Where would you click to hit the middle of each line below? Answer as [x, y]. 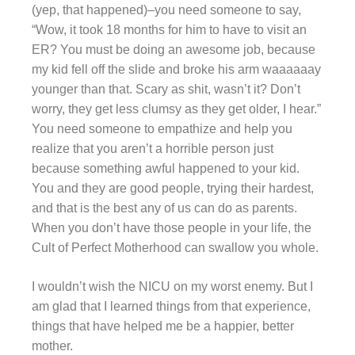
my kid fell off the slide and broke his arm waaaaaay [176, 69]
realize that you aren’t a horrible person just [153, 148]
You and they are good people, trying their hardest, [173, 188]
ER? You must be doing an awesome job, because [174, 49]
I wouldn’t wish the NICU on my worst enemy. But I [172, 286]
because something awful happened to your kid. [166, 168]
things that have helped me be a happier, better [163, 326]
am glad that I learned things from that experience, [171, 306]
